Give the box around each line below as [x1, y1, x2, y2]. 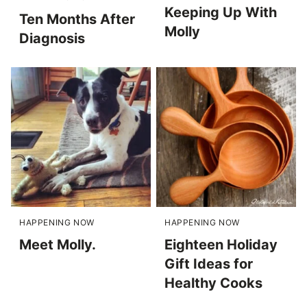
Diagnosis [19, 29, 85, 47]
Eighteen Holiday [164, 236, 278, 253]
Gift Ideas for [164, 255, 253, 272]
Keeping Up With [164, 3, 277, 21]
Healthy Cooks [164, 274, 262, 291]
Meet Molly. [19, 236, 96, 253]
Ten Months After [19, 10, 135, 27]
